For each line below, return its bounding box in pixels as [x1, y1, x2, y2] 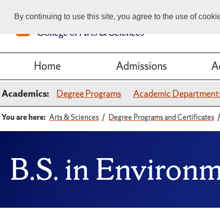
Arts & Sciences [49, 112, 99, 122]
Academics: [1, 87, 50, 100]
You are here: [1, 112, 46, 122]
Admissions [116, 59, 167, 74]
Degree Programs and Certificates [109, 112, 215, 122]
